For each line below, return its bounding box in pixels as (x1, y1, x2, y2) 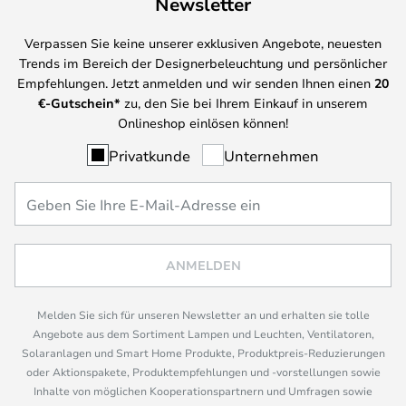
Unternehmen (224, 145, 319, 165)
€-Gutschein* (38, 93, 121, 111)
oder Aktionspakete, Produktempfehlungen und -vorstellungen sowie (25, 364, 381, 379)
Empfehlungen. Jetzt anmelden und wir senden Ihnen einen (17, 73, 374, 92)
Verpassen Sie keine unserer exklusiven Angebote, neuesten (24, 34, 382, 52)
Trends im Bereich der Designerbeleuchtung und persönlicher (19, 53, 387, 72)
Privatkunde (109, 145, 190, 165)
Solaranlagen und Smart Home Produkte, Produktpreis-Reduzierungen (21, 345, 385, 360)
